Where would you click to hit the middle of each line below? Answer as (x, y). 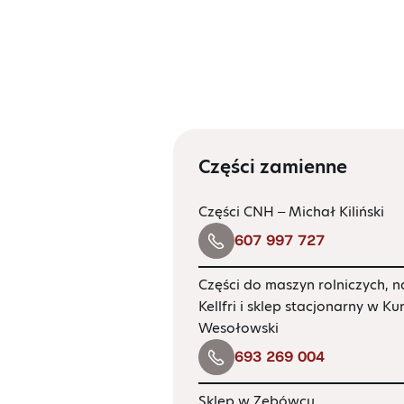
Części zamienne (273, 167)
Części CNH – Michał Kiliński (291, 211)
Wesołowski (239, 328)
